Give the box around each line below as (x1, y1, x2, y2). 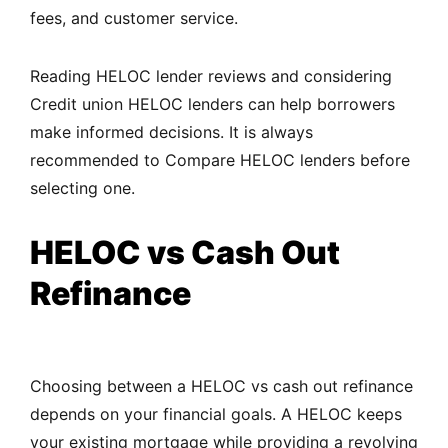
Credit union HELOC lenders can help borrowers (30, 94, 395, 115)
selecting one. (30, 178, 135, 199)
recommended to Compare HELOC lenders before (30, 150, 410, 171)
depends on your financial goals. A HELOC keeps (30, 404, 402, 425)
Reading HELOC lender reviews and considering (30, 66, 392, 87)
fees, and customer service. (30, 8, 238, 29)
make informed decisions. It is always (30, 122, 313, 143)
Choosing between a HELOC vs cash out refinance (30, 376, 413, 397)
